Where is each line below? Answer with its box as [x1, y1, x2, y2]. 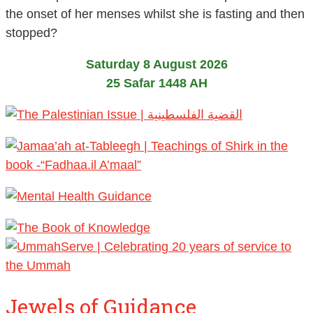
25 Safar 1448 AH [105, 76, 208, 91]
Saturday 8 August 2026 [85, 57, 228, 72]
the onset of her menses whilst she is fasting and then [6, 7, 305, 22]
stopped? [6, 26, 57, 41]
